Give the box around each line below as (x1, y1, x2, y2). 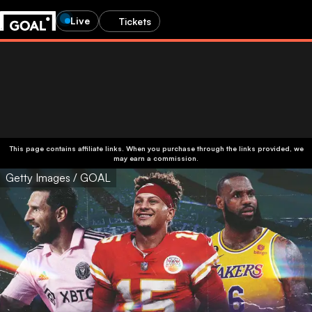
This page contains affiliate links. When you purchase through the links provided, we (8, 144, 304, 153)
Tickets (119, 15, 151, 27)
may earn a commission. (114, 154, 198, 162)
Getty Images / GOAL (6, 171, 111, 185)
